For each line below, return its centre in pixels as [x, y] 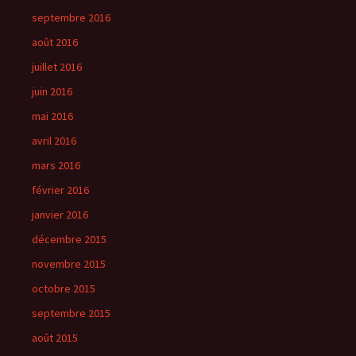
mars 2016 [56, 165]
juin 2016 [52, 91]
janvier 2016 [60, 215]
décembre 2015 [69, 239]
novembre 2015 [69, 264]
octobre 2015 [64, 288]
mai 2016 [52, 116]
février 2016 [60, 190]
